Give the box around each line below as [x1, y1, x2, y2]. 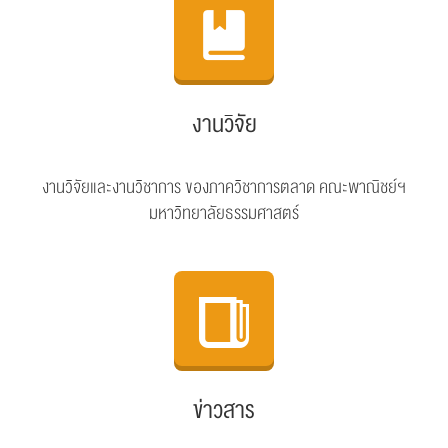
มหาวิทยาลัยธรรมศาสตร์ [149, 198, 299, 228]
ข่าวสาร [193, 390, 255, 430]
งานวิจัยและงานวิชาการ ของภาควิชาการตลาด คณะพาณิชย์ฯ [42, 172, 406, 202]
